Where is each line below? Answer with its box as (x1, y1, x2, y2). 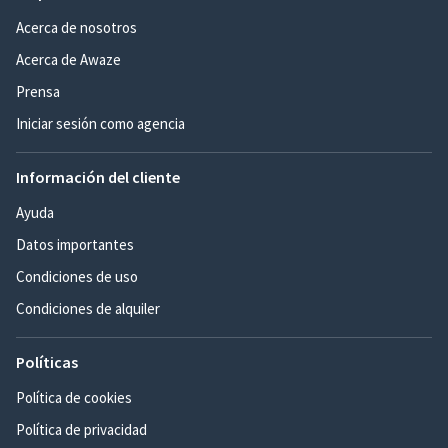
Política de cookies (16, 388, 132, 408)
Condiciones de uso (16, 267, 138, 287)
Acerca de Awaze (16, 50, 121, 70)
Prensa (16, 82, 60, 102)
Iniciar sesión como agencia (16, 114, 185, 134)
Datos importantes (16, 235, 134, 255)
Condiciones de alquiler (16, 299, 160, 319)
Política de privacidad (16, 420, 147, 440)
